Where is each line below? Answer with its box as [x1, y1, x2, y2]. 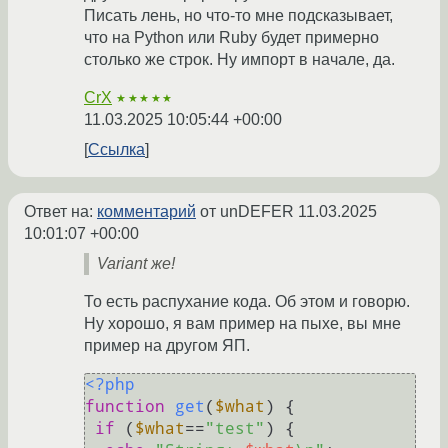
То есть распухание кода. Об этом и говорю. [84, 293, 410, 311]
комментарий [97, 203, 196, 221]
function [85, 397, 165, 417]
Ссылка [88, 141, 145, 159]
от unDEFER [196, 203, 298, 221]
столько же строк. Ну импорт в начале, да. [84, 51, 395, 69]
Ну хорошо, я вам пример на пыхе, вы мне [84, 315, 401, 333]
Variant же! [97, 255, 175, 273]
